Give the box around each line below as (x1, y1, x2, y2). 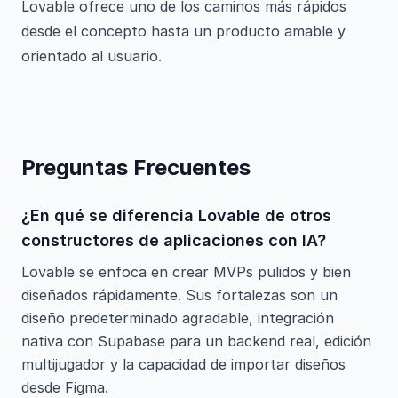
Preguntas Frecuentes (21, 155, 251, 180)
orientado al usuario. (21, 47, 162, 65)
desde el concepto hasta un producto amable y (21, 22, 346, 40)
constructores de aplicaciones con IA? (21, 231, 326, 250)
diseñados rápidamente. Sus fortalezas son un (21, 286, 338, 304)
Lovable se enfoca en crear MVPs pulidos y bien (21, 263, 351, 281)
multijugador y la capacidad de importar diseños (21, 355, 346, 373)
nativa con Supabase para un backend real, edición (21, 332, 371, 350)
